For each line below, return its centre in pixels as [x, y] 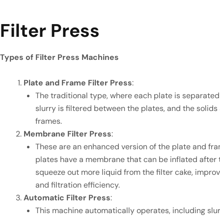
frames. [49, 121]
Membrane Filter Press [68, 134]
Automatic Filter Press [67, 197]
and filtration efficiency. [78, 185]
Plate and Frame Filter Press [78, 82]
